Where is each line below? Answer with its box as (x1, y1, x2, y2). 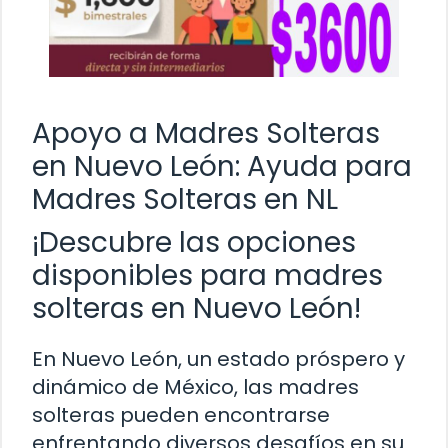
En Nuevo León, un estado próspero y (32, 344, 405, 373)
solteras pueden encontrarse (32, 400, 330, 429)
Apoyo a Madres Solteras (32, 113, 380, 153)
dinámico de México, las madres (32, 372, 359, 401)
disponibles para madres (32, 255, 383, 295)
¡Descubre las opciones (32, 222, 356, 262)
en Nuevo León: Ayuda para (32, 146, 412, 186)
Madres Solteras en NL (32, 179, 338, 219)
